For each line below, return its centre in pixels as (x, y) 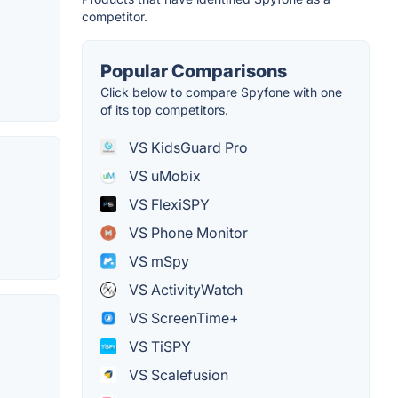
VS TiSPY (158, 346)
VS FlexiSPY (167, 204)
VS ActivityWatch (184, 289)
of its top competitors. (164, 109)
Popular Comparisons (194, 71)
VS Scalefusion (177, 374)
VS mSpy (157, 261)
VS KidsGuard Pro (187, 147)
